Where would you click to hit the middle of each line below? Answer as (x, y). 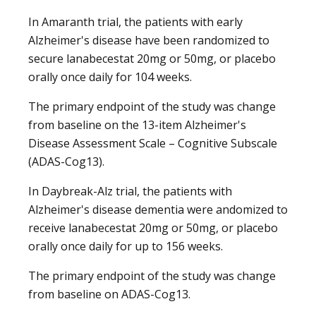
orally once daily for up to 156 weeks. (126, 246)
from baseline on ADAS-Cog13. (109, 294)
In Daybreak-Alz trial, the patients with (130, 191)
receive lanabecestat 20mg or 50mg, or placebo (153, 227)
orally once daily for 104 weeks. (110, 77)
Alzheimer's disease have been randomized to (149, 40)
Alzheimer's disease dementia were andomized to (158, 209)
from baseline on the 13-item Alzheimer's (137, 124)
